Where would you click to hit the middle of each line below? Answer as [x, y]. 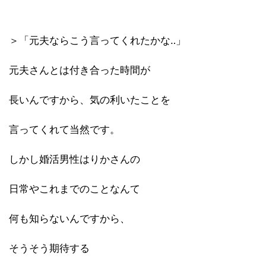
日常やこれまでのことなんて [75, 189]
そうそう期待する [49, 248]
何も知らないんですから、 [69, 218]
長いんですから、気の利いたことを [90, 100]
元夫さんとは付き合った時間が [80, 70]
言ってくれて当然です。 [64, 129]
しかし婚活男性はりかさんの [75, 159]
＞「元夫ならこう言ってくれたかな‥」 [97, 40]
